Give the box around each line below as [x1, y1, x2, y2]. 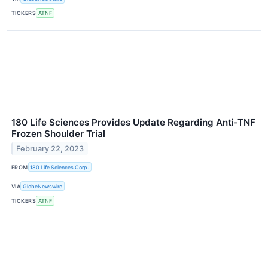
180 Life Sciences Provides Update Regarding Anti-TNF [11, 117, 255, 129]
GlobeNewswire [23, 182, 63, 190]
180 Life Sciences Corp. [30, 163, 90, 170]
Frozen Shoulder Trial [11, 128, 105, 140]
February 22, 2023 [16, 144, 84, 153]
